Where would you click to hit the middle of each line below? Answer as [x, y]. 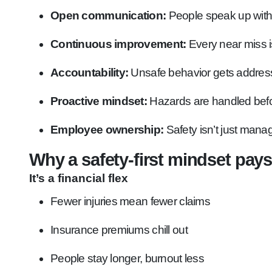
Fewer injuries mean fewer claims [130, 201]
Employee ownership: [107, 130]
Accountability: [90, 73]
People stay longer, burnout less [127, 258]
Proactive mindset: [99, 101]
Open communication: [108, 15]
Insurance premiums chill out [119, 230]
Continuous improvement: [118, 44]
